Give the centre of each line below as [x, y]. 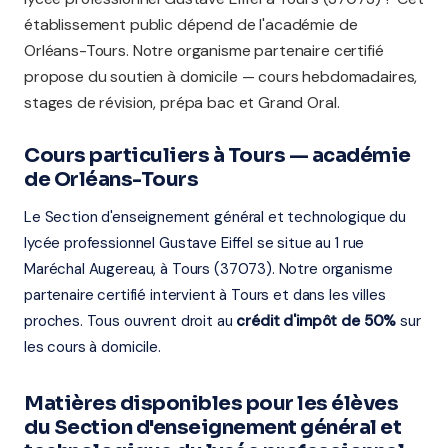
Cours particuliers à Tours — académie [217, 155]
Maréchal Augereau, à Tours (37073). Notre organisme [208, 269]
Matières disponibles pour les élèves [211, 403]
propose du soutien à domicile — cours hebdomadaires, [221, 76]
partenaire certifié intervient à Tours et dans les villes [205, 295]
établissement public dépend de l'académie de [191, 24]
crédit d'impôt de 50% [316, 321]
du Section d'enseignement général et [212, 427]
